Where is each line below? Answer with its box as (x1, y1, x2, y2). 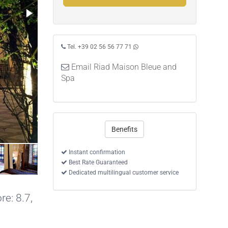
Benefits (111, 125, 138, 133)
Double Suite (44, 130, 85, 140)
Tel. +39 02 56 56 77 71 (67, 43, 132, 50)
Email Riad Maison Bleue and (71, 62, 177, 72)
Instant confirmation (67, 149, 125, 156)
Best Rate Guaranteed (67, 159, 128, 166)
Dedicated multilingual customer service (67, 169, 179, 176)
